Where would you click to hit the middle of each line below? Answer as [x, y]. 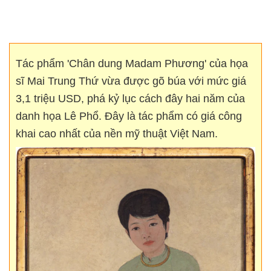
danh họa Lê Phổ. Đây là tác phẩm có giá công [129, 116]
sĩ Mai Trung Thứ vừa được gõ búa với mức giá [131, 81]
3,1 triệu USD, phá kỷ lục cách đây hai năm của [130, 99]
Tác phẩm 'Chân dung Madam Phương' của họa [132, 64]
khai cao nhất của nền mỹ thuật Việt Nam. [117, 134]
